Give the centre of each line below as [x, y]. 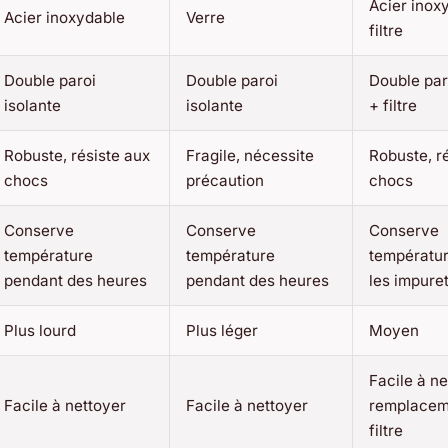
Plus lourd [40, 330]
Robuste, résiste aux [77, 155]
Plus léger [222, 330]
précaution [225, 180]
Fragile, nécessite [250, 155]
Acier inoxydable [64, 17]
